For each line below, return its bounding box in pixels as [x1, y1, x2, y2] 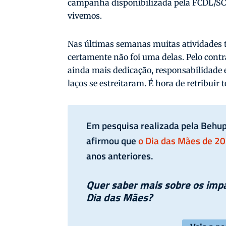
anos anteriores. [86, 148, 154, 163]
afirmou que [86, 133, 139, 148]
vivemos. [68, 11, 102, 21]
